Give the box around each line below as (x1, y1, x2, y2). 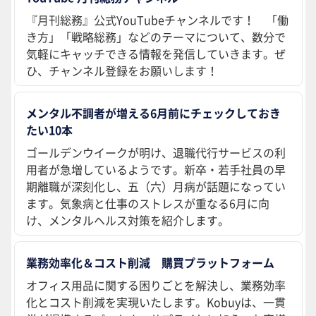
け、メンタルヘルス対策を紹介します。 (26, 212, 229, 229)
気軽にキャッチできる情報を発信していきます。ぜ (26, 45, 286, 63)
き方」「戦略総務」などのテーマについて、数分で (26, 28, 286, 46)
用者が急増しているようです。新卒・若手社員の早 (26, 161, 286, 178)
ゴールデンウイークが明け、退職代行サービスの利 (26, 144, 286, 162)
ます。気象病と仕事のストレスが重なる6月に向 (26, 195, 269, 212)
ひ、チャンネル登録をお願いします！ (26, 62, 218, 80)
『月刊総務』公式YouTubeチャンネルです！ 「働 (26, 11, 288, 29)
